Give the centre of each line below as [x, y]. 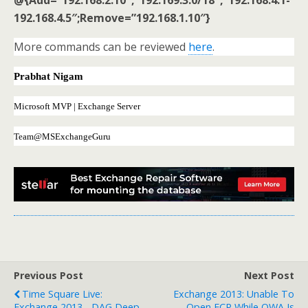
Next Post [269, 276]
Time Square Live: [62, 294]
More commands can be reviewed [101, 46]
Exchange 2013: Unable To [234, 294]
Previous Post [48, 276]
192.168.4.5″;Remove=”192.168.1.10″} [112, 18]
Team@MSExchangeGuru [62, 136]
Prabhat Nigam [48, 76]
